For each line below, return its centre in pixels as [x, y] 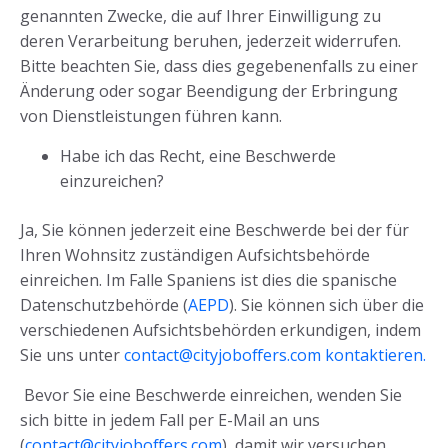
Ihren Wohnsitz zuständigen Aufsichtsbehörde [195, 255]
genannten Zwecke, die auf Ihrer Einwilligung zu [200, 16]
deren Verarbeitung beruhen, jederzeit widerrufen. [210, 41]
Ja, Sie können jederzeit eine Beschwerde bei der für [214, 230]
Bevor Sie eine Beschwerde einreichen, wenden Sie [213, 395]
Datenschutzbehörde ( [104, 305]
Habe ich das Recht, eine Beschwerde [198, 156]
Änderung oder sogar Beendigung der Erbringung [209, 91]
